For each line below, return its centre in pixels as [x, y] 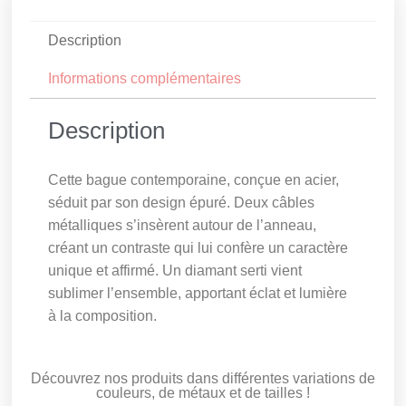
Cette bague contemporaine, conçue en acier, [194, 180]
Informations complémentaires [144, 79]
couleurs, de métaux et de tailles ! [203, 392]
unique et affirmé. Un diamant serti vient [175, 271]
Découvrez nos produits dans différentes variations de [203, 378]
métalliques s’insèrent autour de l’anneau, [183, 226]
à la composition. [103, 316]
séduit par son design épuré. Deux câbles [182, 203]
